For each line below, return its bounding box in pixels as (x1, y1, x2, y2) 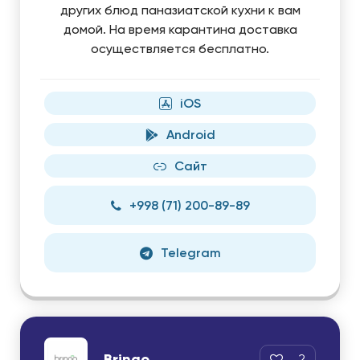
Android (166, 127, 215, 142)
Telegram (160, 245, 221, 260)
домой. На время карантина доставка (63, 22, 297, 37)
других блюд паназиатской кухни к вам (59, 2, 301, 18)
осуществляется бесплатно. (91, 41, 269, 56)
